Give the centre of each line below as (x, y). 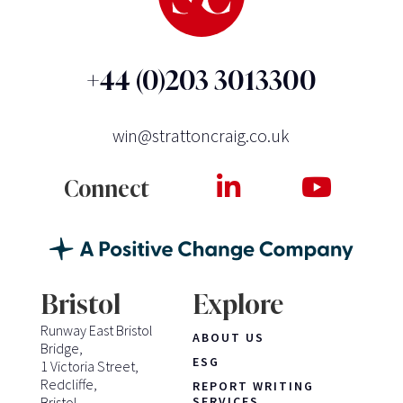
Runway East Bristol (96, 330)
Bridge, (61, 348)
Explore (238, 304)
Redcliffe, (68, 384)
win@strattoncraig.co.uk (201, 135)
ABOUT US (229, 337)
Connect (107, 188)
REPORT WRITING (254, 385)
